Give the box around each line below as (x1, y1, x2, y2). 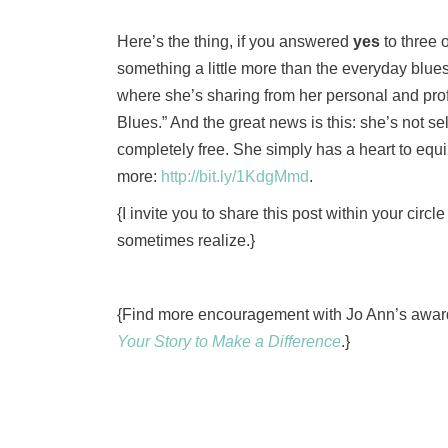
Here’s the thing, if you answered (117, 33, 353, 50)
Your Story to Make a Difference (117, 333, 341, 350)
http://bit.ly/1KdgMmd (161, 168, 309, 185)
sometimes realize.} (117, 232, 255, 249)
